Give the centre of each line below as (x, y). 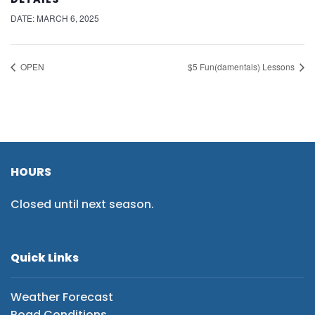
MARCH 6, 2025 (68, 18)
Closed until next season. (85, 205)
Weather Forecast (62, 297)
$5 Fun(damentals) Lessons (242, 66)
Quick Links (45, 257)
